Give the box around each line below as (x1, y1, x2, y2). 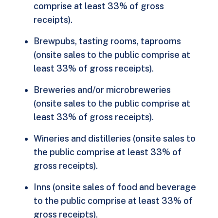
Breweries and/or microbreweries (33, 85, 171, 95)
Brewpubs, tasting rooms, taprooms (33, 36, 181, 47)
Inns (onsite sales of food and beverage (33, 182, 196, 193)
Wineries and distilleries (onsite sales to (33, 133, 196, 144)
